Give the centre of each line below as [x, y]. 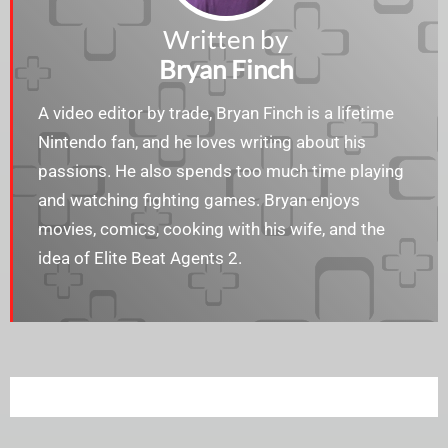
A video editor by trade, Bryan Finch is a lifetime [216, 113]
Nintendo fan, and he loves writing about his [202, 142]
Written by [225, 39]
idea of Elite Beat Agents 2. [140, 258]
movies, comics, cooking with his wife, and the [211, 229]
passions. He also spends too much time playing [221, 171]
